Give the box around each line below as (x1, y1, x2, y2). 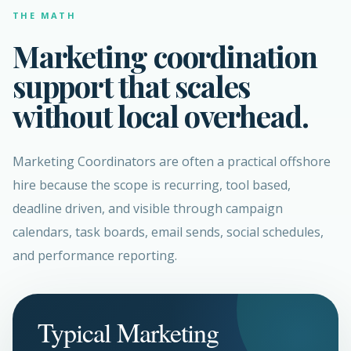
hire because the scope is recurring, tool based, (13, 176, 291, 194)
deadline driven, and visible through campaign (13, 200, 283, 217)
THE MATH (13, 9, 77, 21)
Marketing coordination (13, 36, 317, 76)
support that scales (13, 66, 251, 106)
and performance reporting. (13, 247, 177, 264)
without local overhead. (13, 96, 309, 136)
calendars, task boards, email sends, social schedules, (13, 223, 324, 241)
